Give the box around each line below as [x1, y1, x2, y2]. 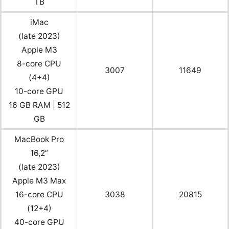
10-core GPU [15, 86, 63, 96]
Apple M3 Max [12, 175, 66, 186]
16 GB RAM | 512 [8, 100, 70, 110]
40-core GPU [14, 217, 64, 227]
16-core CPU [15, 189, 63, 199]
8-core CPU [17, 58, 61, 68]
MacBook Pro [14, 134, 64, 144]
